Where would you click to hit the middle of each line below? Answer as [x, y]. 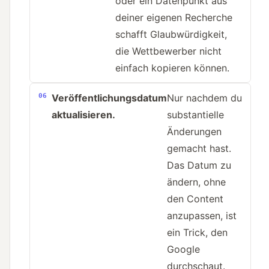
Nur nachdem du [204, 98]
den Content [195, 199]
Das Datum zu [199, 165]
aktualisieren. [83, 115]
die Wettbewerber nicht [168, 51]
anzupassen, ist [202, 216]
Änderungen [194, 132]
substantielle [195, 115]
